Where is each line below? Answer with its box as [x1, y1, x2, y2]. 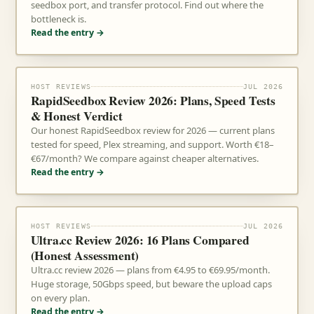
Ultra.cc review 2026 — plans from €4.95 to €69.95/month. [30, 264, 270, 276]
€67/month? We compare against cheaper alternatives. [30, 152, 259, 165]
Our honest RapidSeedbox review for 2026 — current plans [30, 124, 275, 137]
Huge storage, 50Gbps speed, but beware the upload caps [30, 278, 272, 290]
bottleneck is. [30, 13, 86, 25]
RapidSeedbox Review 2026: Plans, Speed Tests [30, 91, 275, 109]
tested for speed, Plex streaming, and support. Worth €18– [30, 138, 274, 151]
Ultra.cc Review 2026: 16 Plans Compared [30, 231, 250, 249]
